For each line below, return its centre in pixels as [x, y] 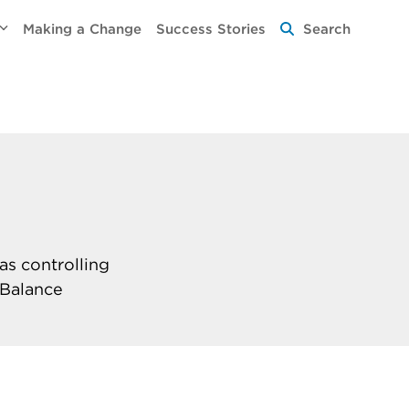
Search [327, 29]
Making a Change [83, 29]
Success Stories [211, 29]
